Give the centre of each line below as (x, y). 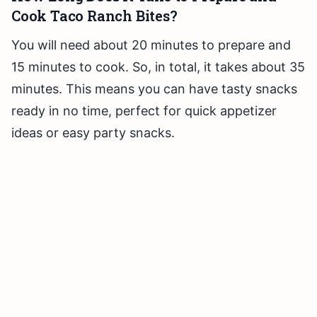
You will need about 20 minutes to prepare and (151, 45)
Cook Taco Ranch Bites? (94, 16)
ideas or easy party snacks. (93, 133)
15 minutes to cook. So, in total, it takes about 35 (158, 67)
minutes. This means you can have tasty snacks (154, 89)
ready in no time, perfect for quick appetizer (144, 111)
